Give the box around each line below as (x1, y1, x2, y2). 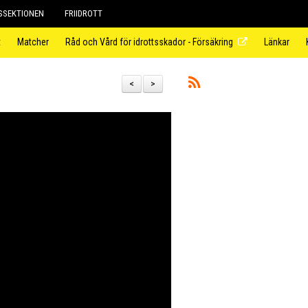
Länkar (264, 36, 289, 47)
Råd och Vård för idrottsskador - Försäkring (65, 36, 233, 47)
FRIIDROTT (65, 8, 102, 19)
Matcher (17, 36, 49, 47)
